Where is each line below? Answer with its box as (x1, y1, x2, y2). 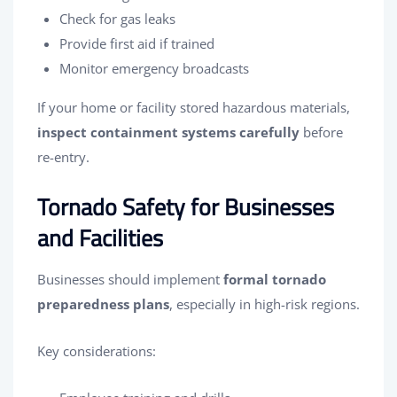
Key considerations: (37, 341, 156, 360)
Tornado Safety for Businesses (37, 189, 334, 224)
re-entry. (37, 147, 90, 166)
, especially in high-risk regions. (169, 294, 360, 313)
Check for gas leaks (59, 9, 175, 27)
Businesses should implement (37, 269, 223, 288)
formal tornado (223, 269, 326, 288)
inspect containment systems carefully (37, 122, 300, 141)
